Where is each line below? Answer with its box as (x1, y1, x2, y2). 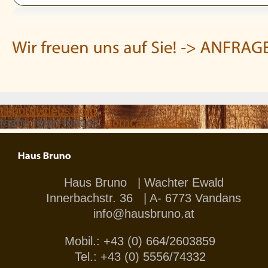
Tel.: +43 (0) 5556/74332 (74, 249, 213, 263)
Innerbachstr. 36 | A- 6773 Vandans (46, 191, 241, 205)
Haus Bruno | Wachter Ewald (63, 175, 224, 189)
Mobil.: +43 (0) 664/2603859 (65, 234, 223, 248)
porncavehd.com (106, 115, 194, 129)
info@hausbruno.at (93, 206, 194, 220)
